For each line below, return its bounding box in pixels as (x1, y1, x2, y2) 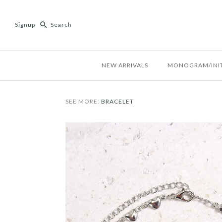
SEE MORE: (65, 97, 101, 105)
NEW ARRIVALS (102, 61, 148, 69)
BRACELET (101, 97, 134, 105)
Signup (15, 21, 35, 29)
